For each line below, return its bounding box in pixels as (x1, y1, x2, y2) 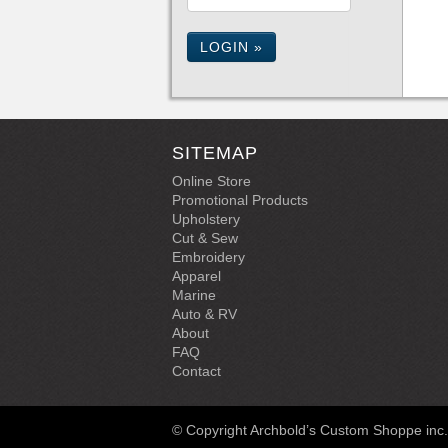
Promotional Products (172, 192, 308, 208)
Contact (172, 363, 221, 379)
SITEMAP (172, 143, 258, 163)
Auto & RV (172, 306, 237, 322)
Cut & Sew (172, 230, 238, 246)
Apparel (172, 268, 221, 284)
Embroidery (172, 249, 245, 265)
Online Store (172, 173, 251, 189)
